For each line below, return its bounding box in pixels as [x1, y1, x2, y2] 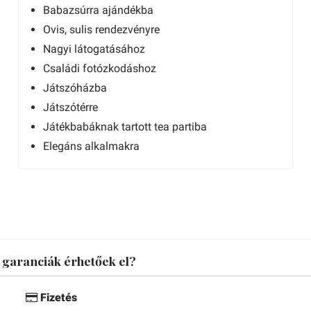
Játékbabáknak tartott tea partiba [43, 120, 207, 133]
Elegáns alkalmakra [43, 140, 140, 153]
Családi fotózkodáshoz [43, 62, 156, 75]
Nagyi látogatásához [43, 42, 145, 56]
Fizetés [37, 291, 77, 304]
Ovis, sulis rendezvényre [43, 23, 160, 36]
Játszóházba [43, 81, 107, 94]
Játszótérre [43, 101, 98, 114]
